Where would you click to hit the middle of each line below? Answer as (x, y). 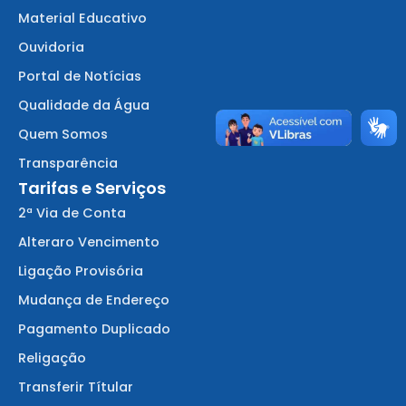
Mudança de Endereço (94, 300)
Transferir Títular (76, 387)
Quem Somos (63, 135)
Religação (52, 358)
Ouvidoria (51, 48)
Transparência (68, 164)
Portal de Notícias (80, 77)
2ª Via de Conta (72, 213)
